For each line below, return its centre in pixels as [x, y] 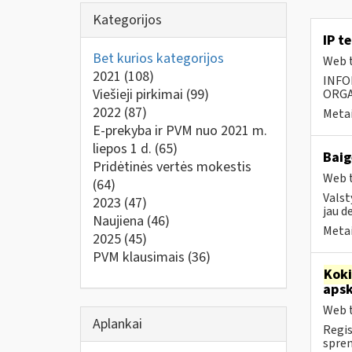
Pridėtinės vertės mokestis [172, 167]
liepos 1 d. [124, 149]
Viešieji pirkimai [139, 95]
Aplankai [117, 324]
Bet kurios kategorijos [158, 59]
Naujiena [120, 221]
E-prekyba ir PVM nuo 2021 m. [180, 131]
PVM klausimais [140, 257]
